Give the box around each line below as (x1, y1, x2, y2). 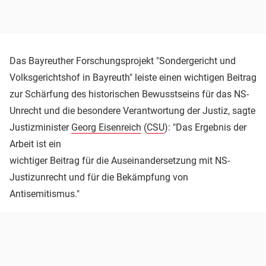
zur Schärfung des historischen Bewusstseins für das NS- (9, 88, 249, 100)
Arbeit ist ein (9, 138, 61, 150)
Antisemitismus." (9, 188, 82, 200)
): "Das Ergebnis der (164, 122, 246, 134)
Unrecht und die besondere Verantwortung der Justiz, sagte (9, 105, 255, 117)
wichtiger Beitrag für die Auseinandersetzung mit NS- (9, 155, 230, 167)
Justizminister (9, 122, 71, 134)
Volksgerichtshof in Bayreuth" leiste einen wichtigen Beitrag (9, 72, 256, 84)
